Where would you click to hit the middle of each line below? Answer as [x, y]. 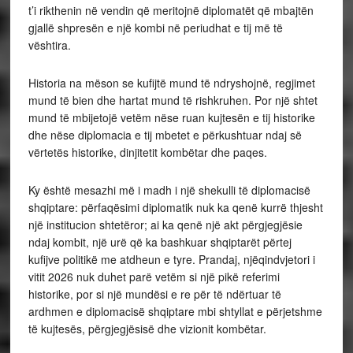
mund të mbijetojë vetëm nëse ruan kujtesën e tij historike [171, 118]
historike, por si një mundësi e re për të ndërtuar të [154, 294]
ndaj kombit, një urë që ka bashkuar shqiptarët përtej [160, 242]
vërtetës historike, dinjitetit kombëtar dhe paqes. [147, 152]
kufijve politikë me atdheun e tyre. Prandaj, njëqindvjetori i [171, 260]
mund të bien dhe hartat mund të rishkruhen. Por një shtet [173, 100]
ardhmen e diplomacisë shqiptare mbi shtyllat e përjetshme [175, 312]
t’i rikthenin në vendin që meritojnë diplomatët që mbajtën [171, 11]
